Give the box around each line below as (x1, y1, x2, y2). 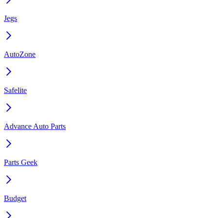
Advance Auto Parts (4, 122, 66, 131)
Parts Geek (4, 158, 37, 167)
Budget (4, 194, 26, 203)
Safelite (4, 86, 27, 95)
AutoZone (4, 50, 36, 59)
